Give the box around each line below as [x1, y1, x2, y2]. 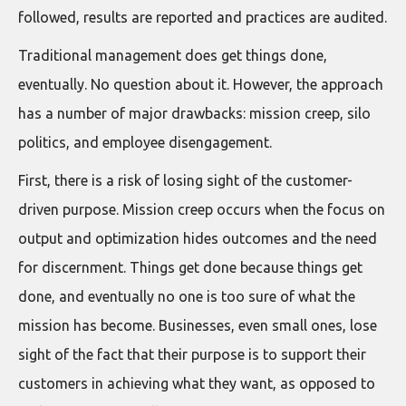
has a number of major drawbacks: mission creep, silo [18, 105, 371, 121]
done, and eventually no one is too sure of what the [18, 288, 355, 304]
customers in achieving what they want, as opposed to [18, 375, 375, 391]
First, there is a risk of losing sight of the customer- [18, 172, 353, 188]
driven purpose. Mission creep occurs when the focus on [18, 201, 385, 217]
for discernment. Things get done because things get [18, 259, 362, 275]
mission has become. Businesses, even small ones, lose [18, 317, 377, 333]
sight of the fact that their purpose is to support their [18, 346, 366, 362]
